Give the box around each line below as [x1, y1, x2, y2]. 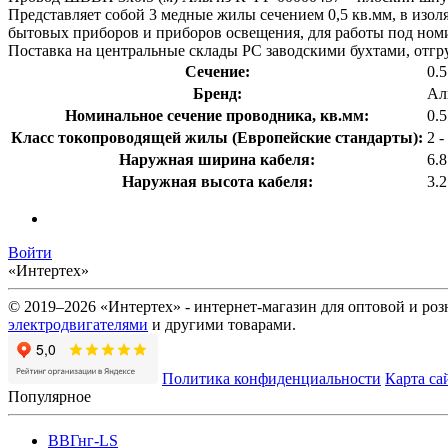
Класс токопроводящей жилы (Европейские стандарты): [11, 128, 423, 146]
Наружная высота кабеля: [121, 172, 313, 190]
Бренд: [192, 84, 242, 102]
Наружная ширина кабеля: [119, 150, 315, 168]
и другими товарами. [148, 315, 296, 333]
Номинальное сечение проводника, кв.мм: [65, 106, 369, 124]
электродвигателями [8, 315, 148, 333]
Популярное [8, 387, 91, 405]
